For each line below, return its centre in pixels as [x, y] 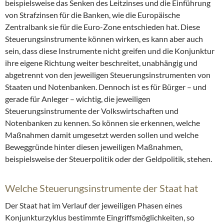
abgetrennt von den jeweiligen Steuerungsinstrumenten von [108, 75]
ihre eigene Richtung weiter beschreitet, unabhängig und [101, 63]
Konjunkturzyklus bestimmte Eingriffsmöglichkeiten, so [100, 217]
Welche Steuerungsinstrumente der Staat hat [101, 188]
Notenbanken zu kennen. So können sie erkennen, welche [102, 123]
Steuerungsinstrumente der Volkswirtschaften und [92, 111]
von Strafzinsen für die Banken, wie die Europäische [92, 15]
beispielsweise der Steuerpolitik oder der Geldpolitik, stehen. [108, 159]
